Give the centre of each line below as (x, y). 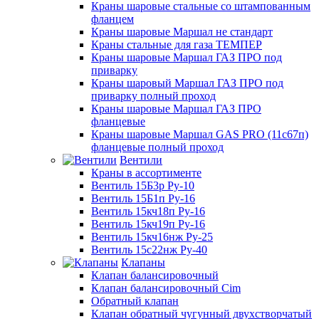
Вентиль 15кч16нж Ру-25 (152, 236)
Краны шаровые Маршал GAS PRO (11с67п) (200, 134)
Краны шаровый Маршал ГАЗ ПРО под (187, 83)
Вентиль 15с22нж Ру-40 (149, 249)
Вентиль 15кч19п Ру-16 (148, 224)
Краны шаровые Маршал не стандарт (182, 31)
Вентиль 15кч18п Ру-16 (148, 211)
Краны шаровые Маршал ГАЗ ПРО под (187, 57)
